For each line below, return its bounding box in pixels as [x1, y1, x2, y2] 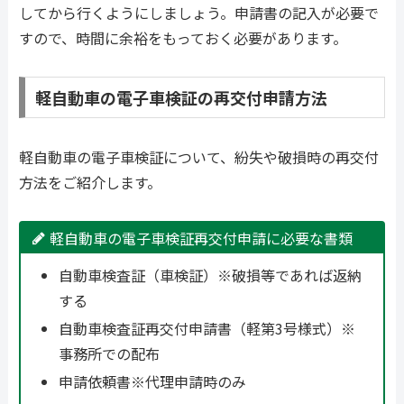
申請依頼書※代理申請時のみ [58, 371, 246, 393]
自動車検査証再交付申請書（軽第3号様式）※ [58, 317, 355, 339]
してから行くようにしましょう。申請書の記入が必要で [19, 2, 379, 24]
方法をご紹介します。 [19, 170, 161, 193]
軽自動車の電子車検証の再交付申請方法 [34, 86, 327, 110]
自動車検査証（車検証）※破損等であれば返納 [58, 263, 362, 286]
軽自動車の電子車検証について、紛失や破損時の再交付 [19, 145, 379, 168]
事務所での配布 [58, 342, 160, 364]
